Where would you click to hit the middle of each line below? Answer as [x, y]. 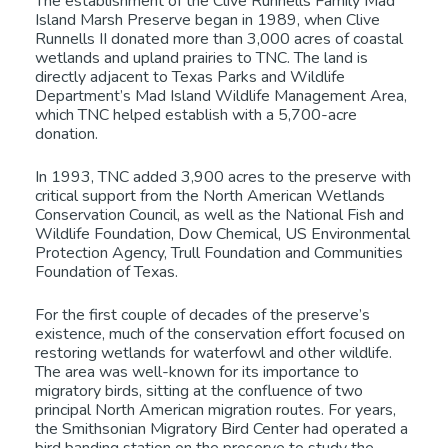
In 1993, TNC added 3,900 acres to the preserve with [223, 177]
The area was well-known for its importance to [197, 372]
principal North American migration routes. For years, [215, 410]
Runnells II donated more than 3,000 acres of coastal [219, 39]
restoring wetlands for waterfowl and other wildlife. [213, 353]
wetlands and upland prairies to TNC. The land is [201, 58]
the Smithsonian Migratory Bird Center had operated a [221, 429]
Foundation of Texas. [106, 272]
